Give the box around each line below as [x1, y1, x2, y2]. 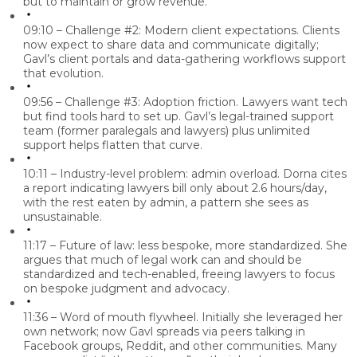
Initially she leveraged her [198, 310, 343, 325]
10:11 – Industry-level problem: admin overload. [23, 167, 280, 182]
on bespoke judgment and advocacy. [23, 281, 229, 296]
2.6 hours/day [252, 181, 324, 196]
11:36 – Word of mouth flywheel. [23, 310, 198, 325]
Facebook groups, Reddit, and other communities [23, 339, 300, 354]
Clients [299, 23, 339, 38]
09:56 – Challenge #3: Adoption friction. [23, 95, 238, 110]
